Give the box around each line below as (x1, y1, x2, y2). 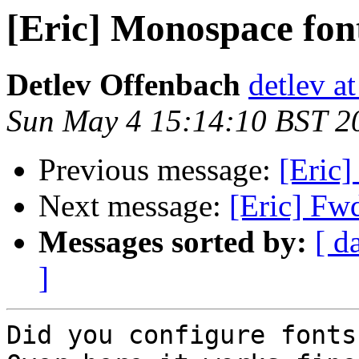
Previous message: (38, 152, 279, 188)
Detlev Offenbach (6, 67, 240, 103)
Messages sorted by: (38, 224, 307, 260)
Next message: (38, 188, 229, 224)
